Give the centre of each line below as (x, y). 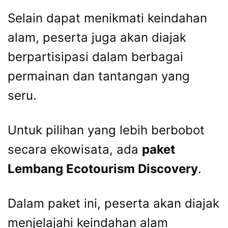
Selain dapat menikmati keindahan (107, 18)
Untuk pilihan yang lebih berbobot (106, 130)
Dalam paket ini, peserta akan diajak (113, 203)
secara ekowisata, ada (75, 149)
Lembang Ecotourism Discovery (103, 168)
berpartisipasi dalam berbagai (95, 56)
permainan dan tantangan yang (99, 76)
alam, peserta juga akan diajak (97, 37)
